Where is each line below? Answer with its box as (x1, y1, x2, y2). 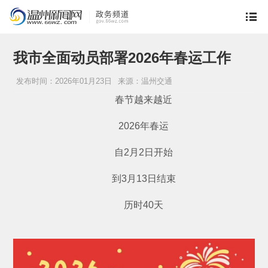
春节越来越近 (96, 95, 172, 105)
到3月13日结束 (92, 173, 176, 184)
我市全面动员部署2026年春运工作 (13, 50, 232, 66)
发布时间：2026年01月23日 (16, 77, 112, 86)
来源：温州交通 (118, 77, 173, 86)
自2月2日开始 (95, 147, 173, 158)
